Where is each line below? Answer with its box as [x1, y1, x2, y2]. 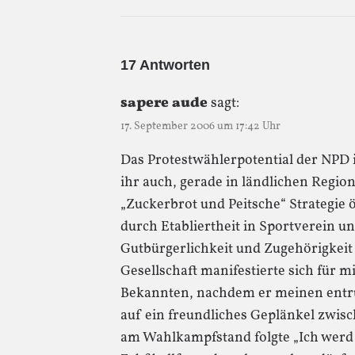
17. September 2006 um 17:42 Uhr [120, 118, 281, 134]
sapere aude [120, 93, 208, 113]
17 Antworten [120, 57, 210, 73]
